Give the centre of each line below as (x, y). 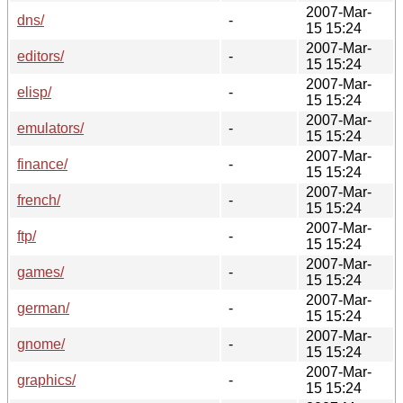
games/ (40, 272)
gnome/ (41, 344)
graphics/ (46, 380)
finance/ (42, 164)
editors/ (40, 56)
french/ (39, 200)
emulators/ (50, 128)
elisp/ (34, 92)
